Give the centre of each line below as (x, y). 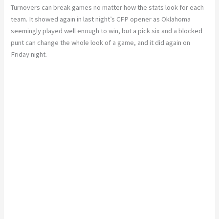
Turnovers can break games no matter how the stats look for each (108, 7)
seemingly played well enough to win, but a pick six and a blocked (107, 31)
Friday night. (29, 54)
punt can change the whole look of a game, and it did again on (101, 42)
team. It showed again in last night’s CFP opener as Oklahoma (101, 19)
